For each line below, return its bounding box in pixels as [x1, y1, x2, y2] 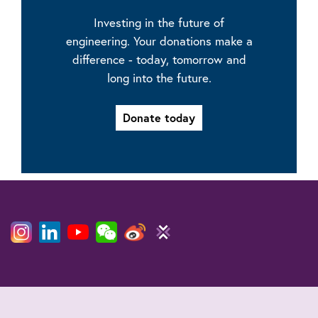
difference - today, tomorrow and [72, 52, 246, 67]
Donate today [123, 110, 195, 126]
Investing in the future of [94, 15, 224, 31]
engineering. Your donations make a [65, 33, 253, 49]
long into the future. [106, 70, 212, 86]
